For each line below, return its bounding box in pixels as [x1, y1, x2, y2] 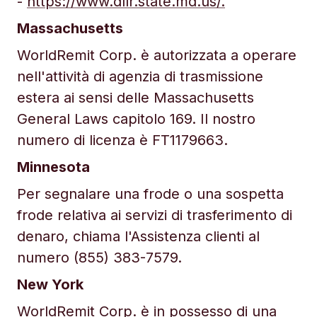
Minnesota [17, 158, 90, 175]
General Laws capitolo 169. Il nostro [17, 110, 255, 127]
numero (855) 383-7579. [17, 249, 182, 266]
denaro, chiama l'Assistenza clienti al [17, 228, 260, 245]
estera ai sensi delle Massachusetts [17, 89, 254, 106]
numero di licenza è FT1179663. [17, 132, 228, 149]
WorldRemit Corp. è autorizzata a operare [17, 47, 296, 64]
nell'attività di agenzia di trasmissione [17, 68, 263, 85]
